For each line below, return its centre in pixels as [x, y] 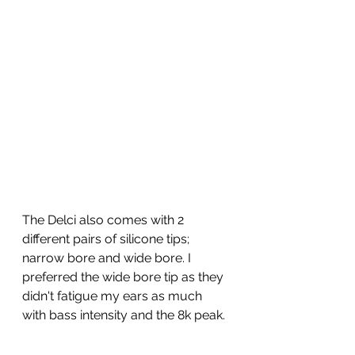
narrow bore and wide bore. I [108, 258]
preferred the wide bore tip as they [124, 277]
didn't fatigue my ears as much [114, 296]
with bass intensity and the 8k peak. [125, 315]
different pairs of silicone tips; [107, 239]
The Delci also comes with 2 [105, 219]
